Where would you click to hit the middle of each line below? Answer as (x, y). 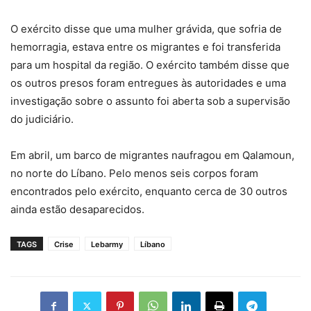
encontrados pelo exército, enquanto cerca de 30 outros (149, 192)
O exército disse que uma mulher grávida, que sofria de (146, 29)
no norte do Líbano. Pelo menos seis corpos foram (134, 174)
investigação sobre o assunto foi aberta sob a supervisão (150, 101)
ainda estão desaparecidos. (77, 210)
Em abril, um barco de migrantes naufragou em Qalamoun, (152, 155)
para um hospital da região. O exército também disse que (150, 65)
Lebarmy (107, 245)
